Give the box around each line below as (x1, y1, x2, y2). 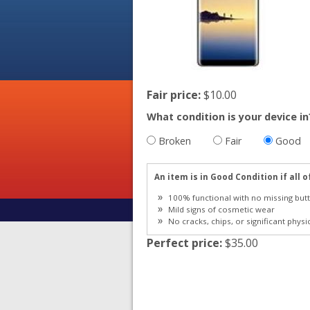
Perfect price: (147, 235, 225, 250)
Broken (158, 134, 191, 147)
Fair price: (147, 86, 203, 102)
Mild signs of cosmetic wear (168, 204, 275, 215)
